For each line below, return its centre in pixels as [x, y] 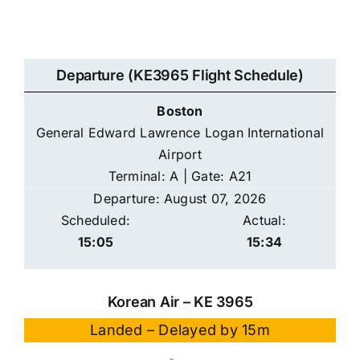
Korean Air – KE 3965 [180, 302]
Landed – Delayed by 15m [180, 330]
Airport [180, 155]
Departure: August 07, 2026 [180, 199]
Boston [180, 111]
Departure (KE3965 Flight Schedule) [180, 76]
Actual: [264, 221]
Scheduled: [96, 221]
